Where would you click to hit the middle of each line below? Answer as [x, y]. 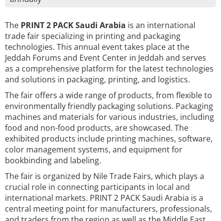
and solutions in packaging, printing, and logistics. [97, 79]
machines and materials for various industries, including [110, 117]
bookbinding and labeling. [53, 160]
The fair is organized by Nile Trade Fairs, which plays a [105, 176]
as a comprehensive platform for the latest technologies [109, 69]
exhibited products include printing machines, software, [109, 139]
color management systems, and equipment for [94, 149]
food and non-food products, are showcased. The [97, 128]
